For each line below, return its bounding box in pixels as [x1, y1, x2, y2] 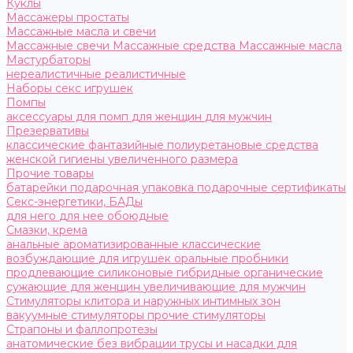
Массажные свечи [6, 39, 113, 53]
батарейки [6, 180, 70, 195]
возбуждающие [6, 251, 98, 266]
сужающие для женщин [6, 280, 143, 294]
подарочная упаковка [70, 180, 197, 195]
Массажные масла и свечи [6, 24, 156, 39]
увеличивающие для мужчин [143, 280, 306, 294]
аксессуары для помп [6, 110, 132, 124]
